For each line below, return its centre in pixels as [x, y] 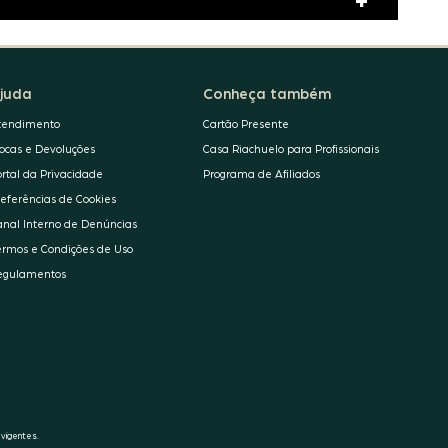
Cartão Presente [245, 123]
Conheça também [266, 92]
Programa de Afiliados [261, 173]
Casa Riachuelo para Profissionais [290, 148]
